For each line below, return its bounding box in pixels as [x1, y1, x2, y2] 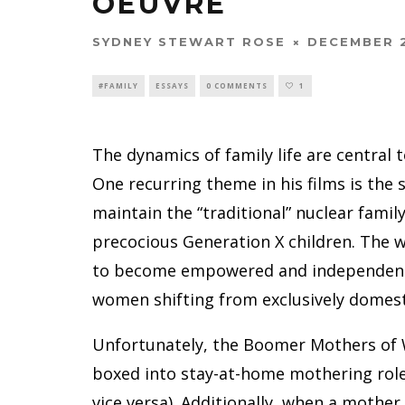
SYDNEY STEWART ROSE [92, 34, 286, 50]
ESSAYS [155, 80, 189, 91]
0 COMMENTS [206, 80, 268, 91]
